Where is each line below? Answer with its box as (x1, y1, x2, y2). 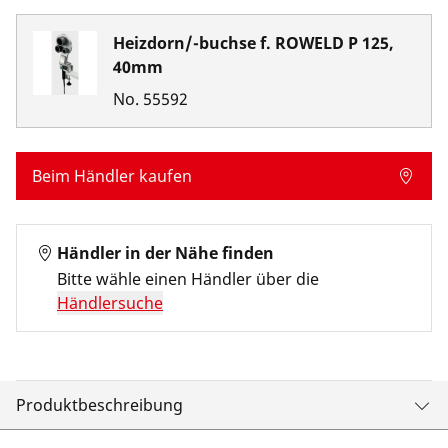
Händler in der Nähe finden (57, 242, 274, 264)
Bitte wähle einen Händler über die (57, 268, 319, 290)
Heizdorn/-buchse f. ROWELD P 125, (113, 32, 394, 54)
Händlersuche (57, 292, 163, 314)
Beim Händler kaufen (32, 165, 192, 187)
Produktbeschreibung (16, 394, 183, 416)
